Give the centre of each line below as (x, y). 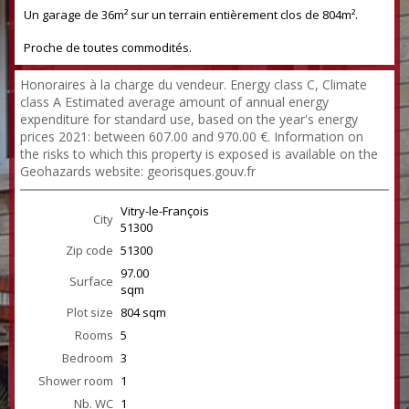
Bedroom (88, 358)
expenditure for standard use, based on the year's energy (189, 119)
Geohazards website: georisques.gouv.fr (138, 171)
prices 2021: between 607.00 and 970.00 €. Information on (192, 136)
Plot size (90, 312)
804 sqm (143, 312)
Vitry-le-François (165, 211)
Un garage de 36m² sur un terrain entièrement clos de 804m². (191, 15)
